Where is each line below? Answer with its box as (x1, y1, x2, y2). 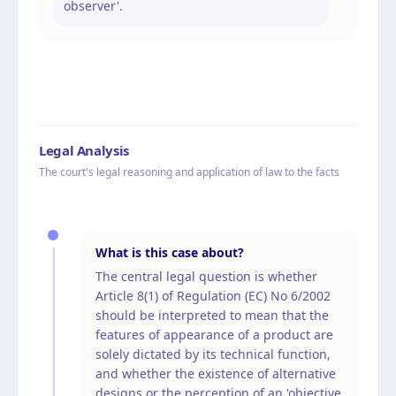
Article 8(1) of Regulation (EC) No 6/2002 (95, 286, 331, 304)
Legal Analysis (39, 141, 129, 159)
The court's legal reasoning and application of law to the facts (39, 164, 339, 179)
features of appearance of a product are (95, 325, 333, 343)
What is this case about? (95, 243, 244, 261)
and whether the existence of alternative (95, 364, 336, 382)
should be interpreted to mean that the (95, 306, 329, 324)
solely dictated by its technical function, (95, 345, 331, 362)
